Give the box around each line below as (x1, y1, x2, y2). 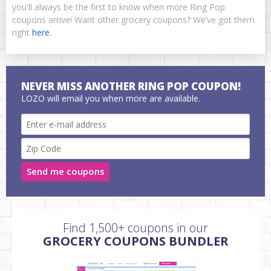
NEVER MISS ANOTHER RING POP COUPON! (21, 79, 241, 93)
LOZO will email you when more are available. (21, 92, 200, 104)
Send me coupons (26, 165, 105, 178)
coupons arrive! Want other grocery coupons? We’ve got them (12, 13, 255, 25)
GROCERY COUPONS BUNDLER (42, 232, 229, 249)
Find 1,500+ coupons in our (63, 219, 208, 236)
